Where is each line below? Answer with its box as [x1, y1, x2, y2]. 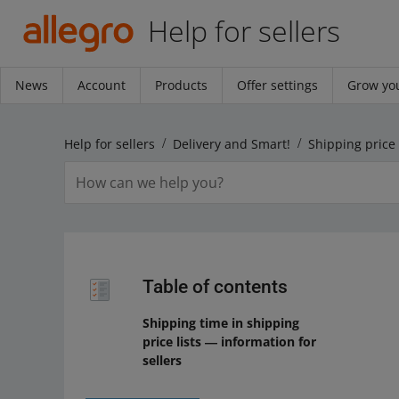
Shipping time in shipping [142, 314, 299, 331]
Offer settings [237, 77, 318, 94]
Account [77, 77, 126, 94]
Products [155, 77, 208, 94]
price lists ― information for [142, 333, 316, 350]
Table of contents [142, 276, 288, 297]
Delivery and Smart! [173, 134, 290, 152]
